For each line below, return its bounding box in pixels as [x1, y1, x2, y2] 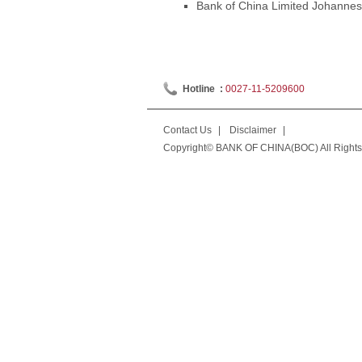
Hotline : [183, 83, 225, 95]
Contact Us [163, 124, 212, 136]
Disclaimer [229, 124, 276, 136]
